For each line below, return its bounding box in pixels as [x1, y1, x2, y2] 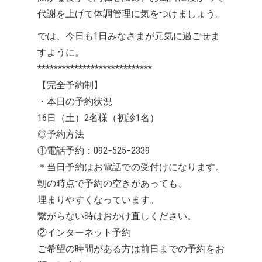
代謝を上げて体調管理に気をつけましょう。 [37, 8, 225, 20]
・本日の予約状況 [37, 96, 112, 108]
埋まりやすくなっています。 [37, 194, 159, 206]
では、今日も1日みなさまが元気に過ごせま [37, 30, 220, 42]
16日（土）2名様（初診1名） [37, 112, 159, 124]
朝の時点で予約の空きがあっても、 [37, 178, 187, 189]
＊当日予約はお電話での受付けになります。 [37, 161, 225, 173]
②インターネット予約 [37, 227, 131, 239]
